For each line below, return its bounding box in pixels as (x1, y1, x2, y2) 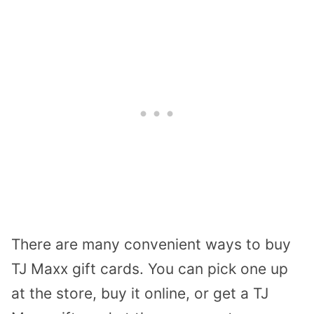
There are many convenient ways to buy (11, 235, 291, 253)
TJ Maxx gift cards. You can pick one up (11, 259, 288, 278)
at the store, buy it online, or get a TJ (11, 284, 268, 302)
